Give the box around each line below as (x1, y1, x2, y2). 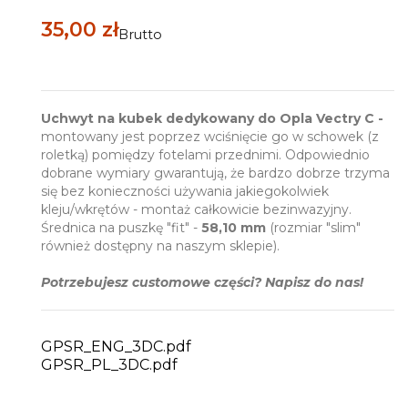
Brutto (118, 25, 162, 43)
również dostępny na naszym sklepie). (41, 237, 280, 254)
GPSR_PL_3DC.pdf (41, 355, 178, 373)
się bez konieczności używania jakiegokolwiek (41, 182, 329, 199)
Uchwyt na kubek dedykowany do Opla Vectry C (41, 109, 374, 127)
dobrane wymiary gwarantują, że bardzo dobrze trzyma (41, 164, 390, 181)
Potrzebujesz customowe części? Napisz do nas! (41, 273, 363, 291)
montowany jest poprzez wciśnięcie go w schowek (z (41, 127, 379, 145)
